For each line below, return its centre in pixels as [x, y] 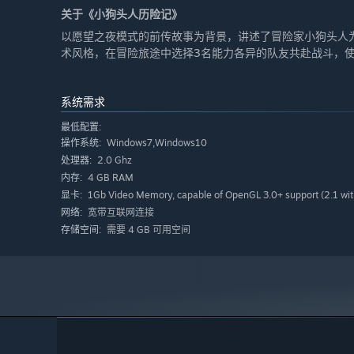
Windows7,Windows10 [156, 142]
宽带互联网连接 [120, 212]
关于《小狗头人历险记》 [122, 13]
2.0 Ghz [113, 160]
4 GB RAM [109, 177]
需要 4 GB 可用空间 [147, 229]
